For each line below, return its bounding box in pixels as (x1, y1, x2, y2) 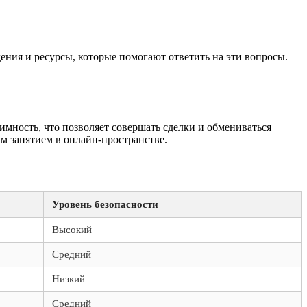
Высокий (52, 224, 92, 236)
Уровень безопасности (52, 199, 158, 210)
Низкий (52, 273, 85, 285)
